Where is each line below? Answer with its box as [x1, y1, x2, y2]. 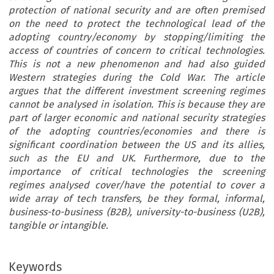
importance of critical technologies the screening [9, 166, 265, 178]
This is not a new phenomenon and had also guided [9, 58, 265, 70]
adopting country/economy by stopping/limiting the [9, 31, 265, 43]
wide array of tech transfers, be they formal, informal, [9, 193, 265, 205]
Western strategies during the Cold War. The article [9, 72, 265, 84]
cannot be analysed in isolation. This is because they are [9, 98, 265, 111]
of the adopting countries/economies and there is [9, 125, 265, 138]
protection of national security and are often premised [9, 4, 265, 17]
